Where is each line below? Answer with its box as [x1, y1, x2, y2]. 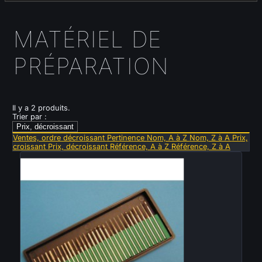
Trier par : [12, 112, 47, 121]
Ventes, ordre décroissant [12, 133, 107, 142]
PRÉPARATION [13, 52, 170, 80]
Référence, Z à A [171, 142, 230, 151]
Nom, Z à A [189, 133, 232, 142]
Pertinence [106, 133, 147, 142]
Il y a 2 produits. [12, 103, 70, 112]
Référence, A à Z [109, 142, 171, 151]
